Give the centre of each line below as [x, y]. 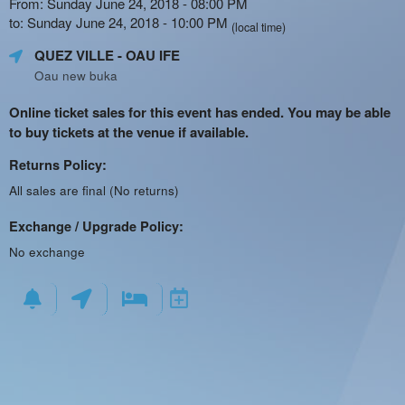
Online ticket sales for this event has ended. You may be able [200, 112]
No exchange [47, 252]
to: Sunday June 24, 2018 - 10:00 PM [120, 22]
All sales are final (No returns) [94, 190]
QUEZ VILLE [74, 55]
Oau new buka [76, 75]
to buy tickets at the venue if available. [129, 132]
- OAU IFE [147, 55]
